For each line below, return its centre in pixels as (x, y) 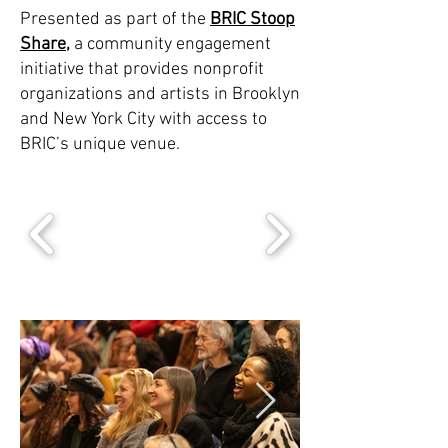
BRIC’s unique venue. (100, 144)
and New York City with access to (143, 119)
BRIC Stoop (252, 19)
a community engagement (170, 44)
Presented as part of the (115, 19)
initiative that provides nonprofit (142, 69)
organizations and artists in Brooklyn (160, 94)
